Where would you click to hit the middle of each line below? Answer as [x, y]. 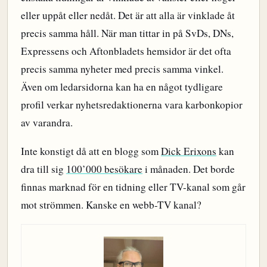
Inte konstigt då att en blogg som [91, 151]
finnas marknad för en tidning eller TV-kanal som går [133, 187]
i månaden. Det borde [189, 169]
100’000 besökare [104, 169]
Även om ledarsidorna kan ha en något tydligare [122, 87]
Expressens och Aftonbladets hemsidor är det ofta [126, 51]
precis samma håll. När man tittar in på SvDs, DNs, [127, 33]
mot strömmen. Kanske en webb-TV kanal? [111, 204]
